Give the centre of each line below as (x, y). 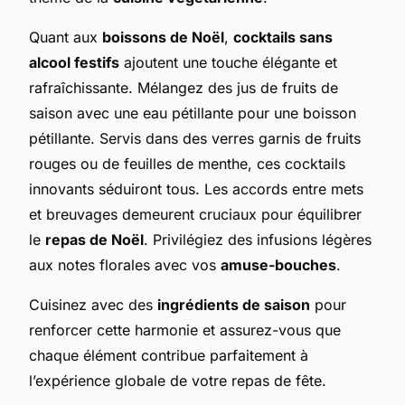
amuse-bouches (278, 264)
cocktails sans (283, 37)
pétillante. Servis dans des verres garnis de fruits (195, 138)
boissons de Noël (163, 37)
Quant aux (66, 37)
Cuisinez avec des (93, 304)
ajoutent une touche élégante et (228, 62)
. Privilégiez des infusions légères (258, 239)
